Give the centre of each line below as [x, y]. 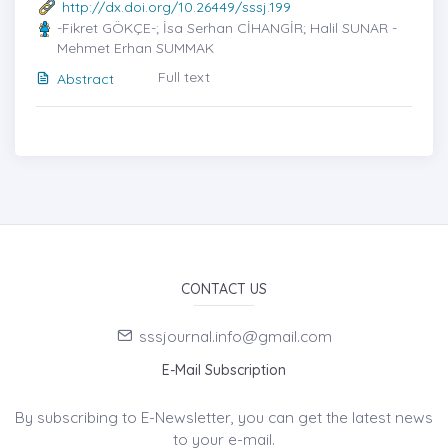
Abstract [85, 79]
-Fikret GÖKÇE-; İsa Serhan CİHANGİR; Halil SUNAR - [227, 28]
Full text [184, 77]
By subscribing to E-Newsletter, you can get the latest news [224, 418]
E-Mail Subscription [224, 370]
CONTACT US [224, 289]
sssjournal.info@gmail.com [235, 337]
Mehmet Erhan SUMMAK [136, 48]
